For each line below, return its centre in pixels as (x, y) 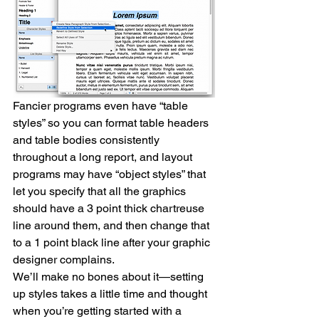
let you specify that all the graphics (101, 191)
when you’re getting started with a (99, 310)
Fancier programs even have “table (102, 105)
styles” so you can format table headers (112, 122)
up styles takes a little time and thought (111, 293)
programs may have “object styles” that (111, 174)
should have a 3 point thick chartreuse (110, 208)
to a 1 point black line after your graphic (113, 242)
